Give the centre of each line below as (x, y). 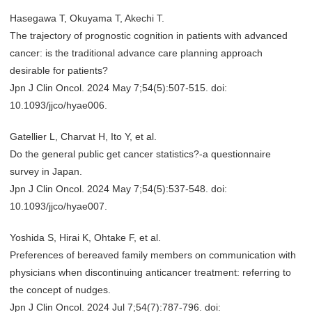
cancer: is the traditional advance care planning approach (136, 53)
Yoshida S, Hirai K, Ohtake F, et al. (85, 237)
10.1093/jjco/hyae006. (58, 105)
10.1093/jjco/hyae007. (58, 206)
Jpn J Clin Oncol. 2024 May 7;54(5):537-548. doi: (118, 189)
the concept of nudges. (60, 290)
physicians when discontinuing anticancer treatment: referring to (150, 272)
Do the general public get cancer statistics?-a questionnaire (140, 154)
